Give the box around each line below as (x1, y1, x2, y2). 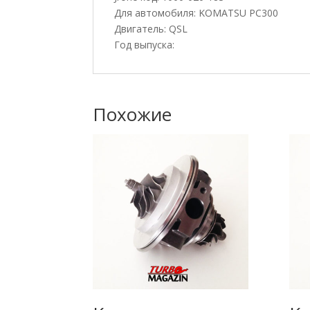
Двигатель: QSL (114, 21, 188, 35)
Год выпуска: (114, 37, 175, 51)
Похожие (93, 101, 172, 127)
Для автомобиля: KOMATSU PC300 (114, 6, 279, 19)
